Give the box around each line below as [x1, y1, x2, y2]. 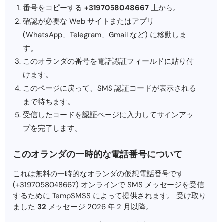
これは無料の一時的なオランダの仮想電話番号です [13, 169, 184, 179]
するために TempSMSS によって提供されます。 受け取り [13, 191, 206, 201]
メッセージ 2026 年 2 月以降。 [46, 202, 153, 212]
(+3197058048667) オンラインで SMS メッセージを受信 [13, 180, 204, 190]
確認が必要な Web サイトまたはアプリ [23, 16, 154, 27]
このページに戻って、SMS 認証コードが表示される [23, 83, 196, 94]
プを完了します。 [23, 123, 82, 134]
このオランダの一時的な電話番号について [13, 148, 182, 161]
